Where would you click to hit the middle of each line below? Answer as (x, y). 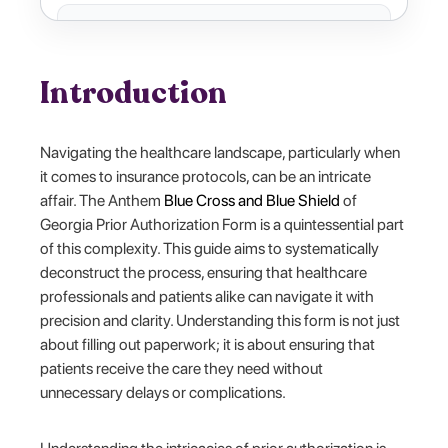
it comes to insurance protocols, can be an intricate (206, 176)
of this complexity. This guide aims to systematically (210, 248)
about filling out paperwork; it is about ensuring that (208, 344)
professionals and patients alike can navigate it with (207, 296)
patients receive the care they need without (182, 368)
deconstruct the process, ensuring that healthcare (204, 272)
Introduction (134, 93)
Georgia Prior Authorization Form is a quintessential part (222, 224)
